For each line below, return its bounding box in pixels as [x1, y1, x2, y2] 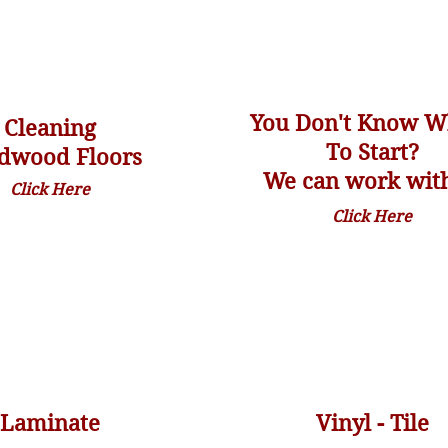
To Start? [325, 139, 419, 165]
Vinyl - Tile [315, 410, 429, 436]
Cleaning [3, 115, 96, 141]
